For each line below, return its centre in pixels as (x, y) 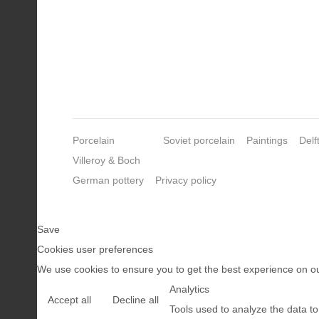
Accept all (69, 299)
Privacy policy (186, 180)
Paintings (267, 140)
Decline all (136, 299)
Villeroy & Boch (106, 160)
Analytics (189, 289)
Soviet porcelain (199, 140)
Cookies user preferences (95, 249)
